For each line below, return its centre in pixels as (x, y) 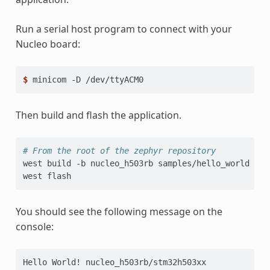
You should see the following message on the (119, 212)
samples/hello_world (203, 164)
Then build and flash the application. (98, 115)
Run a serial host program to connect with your (124, 29)
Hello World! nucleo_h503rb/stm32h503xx (114, 262)
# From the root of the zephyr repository (119, 151)
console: (34, 227)
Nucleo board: (48, 44)
